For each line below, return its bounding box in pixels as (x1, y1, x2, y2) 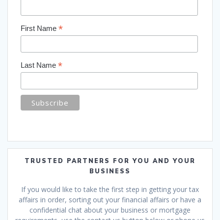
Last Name (20, 61, 58, 70)
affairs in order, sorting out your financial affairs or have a (19, 195, 201, 205)
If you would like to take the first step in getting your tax (21, 185, 199, 194)
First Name (20, 24, 58, 32)
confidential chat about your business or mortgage (29, 205, 191, 215)
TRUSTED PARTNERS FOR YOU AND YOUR (25, 157, 195, 165)
